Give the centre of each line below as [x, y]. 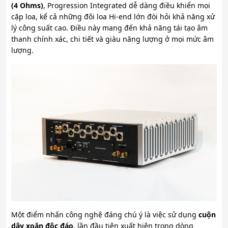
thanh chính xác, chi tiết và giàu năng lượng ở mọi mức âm [112, 39]
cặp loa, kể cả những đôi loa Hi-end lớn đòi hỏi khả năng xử [113, 16]
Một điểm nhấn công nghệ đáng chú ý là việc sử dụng [105, 214]
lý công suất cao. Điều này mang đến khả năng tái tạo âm [109, 27]
